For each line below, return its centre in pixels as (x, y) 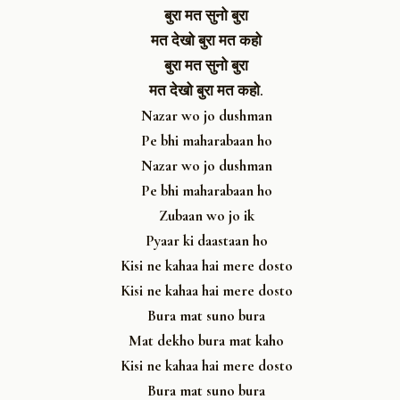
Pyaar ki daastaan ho (206, 240)
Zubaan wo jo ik (206, 215)
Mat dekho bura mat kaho (206, 340)
